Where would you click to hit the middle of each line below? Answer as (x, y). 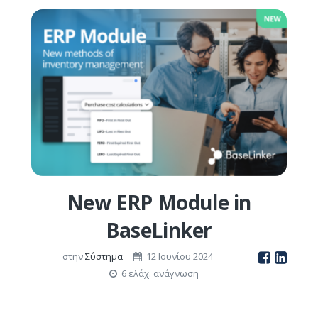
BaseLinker (159, 230)
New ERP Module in (159, 203)
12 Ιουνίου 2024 (179, 257)
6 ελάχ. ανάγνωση (158, 274)
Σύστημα (104, 257)
